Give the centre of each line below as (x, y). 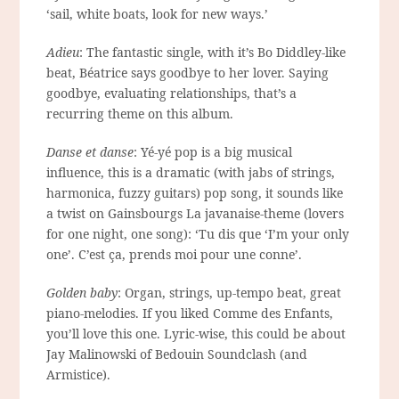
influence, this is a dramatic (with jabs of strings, (191, 173)
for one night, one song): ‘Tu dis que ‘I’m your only (198, 234)
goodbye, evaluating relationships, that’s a (172, 94)
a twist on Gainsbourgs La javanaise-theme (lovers (195, 214)
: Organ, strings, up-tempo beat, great (230, 293)
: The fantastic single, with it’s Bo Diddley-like (213, 53)
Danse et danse (90, 152)
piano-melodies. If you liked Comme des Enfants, (190, 313)
